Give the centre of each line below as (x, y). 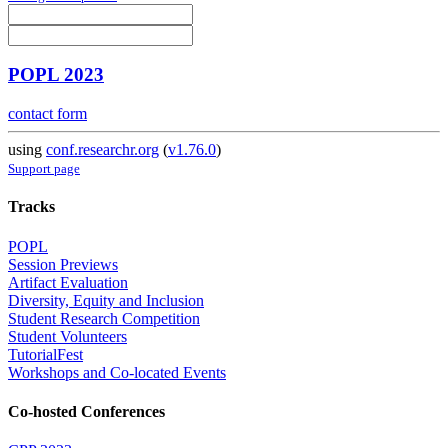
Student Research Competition (104, 318)
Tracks (31, 207)
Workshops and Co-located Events (117, 372)
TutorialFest (45, 354)
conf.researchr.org (102, 150)
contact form (47, 114)
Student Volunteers (67, 336)
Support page (44, 169)
